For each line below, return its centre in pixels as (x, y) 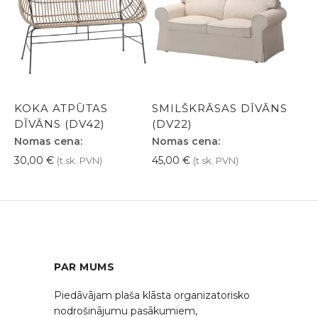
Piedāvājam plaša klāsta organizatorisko (152, 295)
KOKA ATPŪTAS (61, 108)
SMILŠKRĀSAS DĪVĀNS (220, 108)
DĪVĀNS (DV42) (60, 124)
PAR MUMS (84, 267)
